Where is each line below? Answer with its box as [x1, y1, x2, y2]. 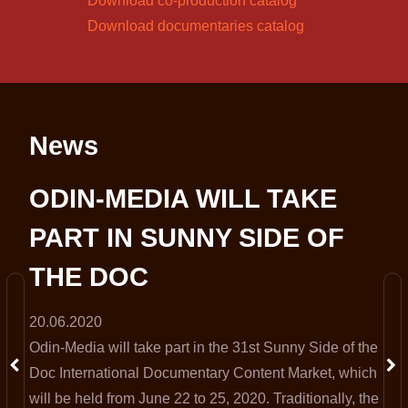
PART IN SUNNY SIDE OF [29, 222, 344, 252]
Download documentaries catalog [87, 18, 304, 35]
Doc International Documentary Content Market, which [29, 365, 377, 382]
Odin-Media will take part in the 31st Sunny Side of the [29, 340, 378, 356]
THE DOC [29, 261, 148, 291]
